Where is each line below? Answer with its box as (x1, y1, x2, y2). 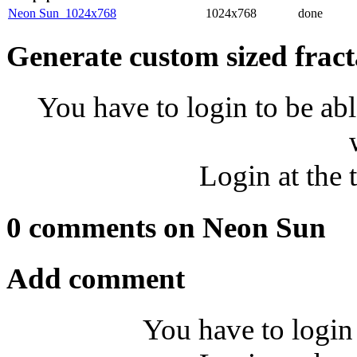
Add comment (6, 262, 185, 295)
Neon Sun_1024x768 (8, 6, 116, 20)
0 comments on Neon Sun (6, 210, 326, 244)
